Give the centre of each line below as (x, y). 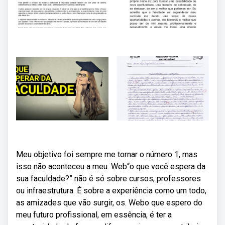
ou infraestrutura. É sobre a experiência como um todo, (111, 191)
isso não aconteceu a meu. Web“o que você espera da (111, 166)
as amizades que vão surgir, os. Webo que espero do (109, 203)
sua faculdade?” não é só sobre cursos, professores (108, 179)
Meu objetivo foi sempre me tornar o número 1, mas (107, 154)
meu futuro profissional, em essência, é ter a (94, 215)
